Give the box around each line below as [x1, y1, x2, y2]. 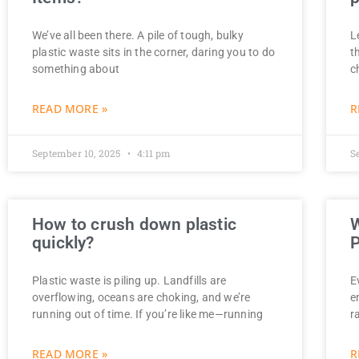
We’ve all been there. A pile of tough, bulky [32, 28, 244, 42]
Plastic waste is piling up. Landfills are [32, 273, 227, 287]
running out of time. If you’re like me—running [32, 307, 264, 321]
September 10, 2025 [32, 146, 123, 159]
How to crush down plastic [32, 214, 236, 234]
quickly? [32, 232, 95, 252]
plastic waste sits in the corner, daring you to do [32, 45, 275, 58]
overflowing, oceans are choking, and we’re [32, 290, 251, 304]
